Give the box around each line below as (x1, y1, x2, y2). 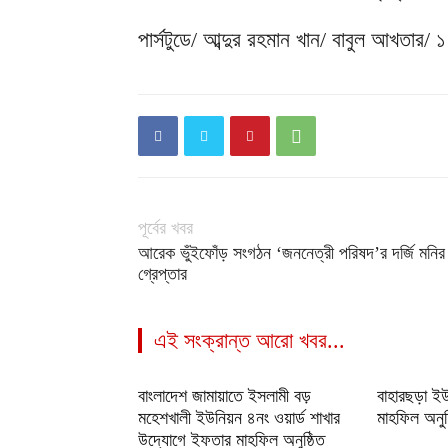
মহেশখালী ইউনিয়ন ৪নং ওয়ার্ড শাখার (138, 408, 340, 429)
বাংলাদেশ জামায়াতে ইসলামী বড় (138, 386, 311, 407)
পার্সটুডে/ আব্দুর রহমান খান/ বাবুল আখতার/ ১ (138, 27, 446, 53)
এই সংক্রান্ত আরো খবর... (154, 328, 345, 354)
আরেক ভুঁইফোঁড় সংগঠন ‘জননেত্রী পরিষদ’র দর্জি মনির (138, 243, 445, 264)
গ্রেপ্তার (138, 264, 187, 285)
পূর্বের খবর (138, 218, 193, 239)
